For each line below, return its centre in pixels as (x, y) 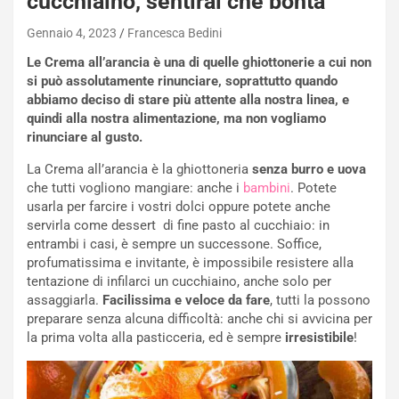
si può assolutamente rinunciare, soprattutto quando (182, 81)
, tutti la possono (320, 300)
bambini (267, 188)
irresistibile (319, 338)
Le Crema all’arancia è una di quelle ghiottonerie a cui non (199, 62)
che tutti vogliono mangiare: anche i (135, 188)
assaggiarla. (65, 300)
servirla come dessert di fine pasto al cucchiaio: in (178, 225)
